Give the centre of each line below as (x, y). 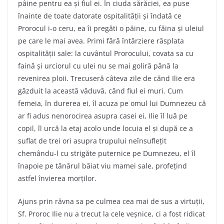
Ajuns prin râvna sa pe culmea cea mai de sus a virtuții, (111, 201)
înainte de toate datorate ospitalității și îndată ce (100, 15)
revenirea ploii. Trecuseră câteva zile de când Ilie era (106, 78)
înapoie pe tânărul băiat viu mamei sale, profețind (102, 165)
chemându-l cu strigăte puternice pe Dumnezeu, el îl (107, 153)
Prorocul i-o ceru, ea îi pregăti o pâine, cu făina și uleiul (111, 28)
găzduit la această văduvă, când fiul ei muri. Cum (100, 90)
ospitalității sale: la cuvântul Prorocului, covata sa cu (106, 53)
